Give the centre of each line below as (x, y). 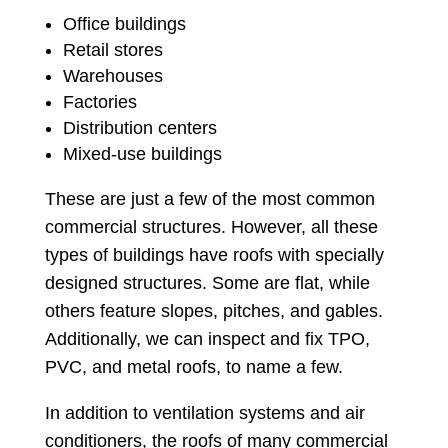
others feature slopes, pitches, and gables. (213, 311)
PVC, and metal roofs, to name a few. (193, 367)
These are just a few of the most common (209, 199)
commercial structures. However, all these (211, 227)
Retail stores (112, 50)
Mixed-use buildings (142, 154)
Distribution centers (139, 128)
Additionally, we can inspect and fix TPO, (207, 339)
